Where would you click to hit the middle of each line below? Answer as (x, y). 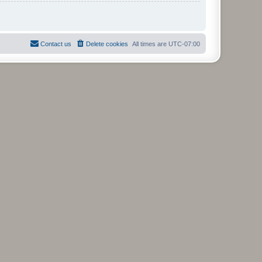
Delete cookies (107, 44)
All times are (150, 44)
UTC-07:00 (184, 44)
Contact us (56, 44)
